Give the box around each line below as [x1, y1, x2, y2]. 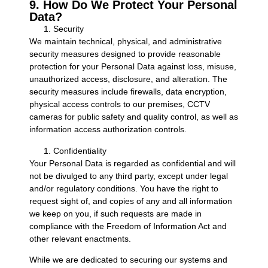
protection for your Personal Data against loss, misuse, [29, 62, 236, 72]
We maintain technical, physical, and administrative [29, 36, 222, 47]
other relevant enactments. [29, 233, 131, 243]
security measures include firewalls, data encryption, [29, 87, 227, 97]
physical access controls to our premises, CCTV [29, 99, 210, 109]
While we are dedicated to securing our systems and [29, 255, 227, 265]
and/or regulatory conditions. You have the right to [29, 183, 218, 193]
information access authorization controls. [29, 124, 187, 135]
